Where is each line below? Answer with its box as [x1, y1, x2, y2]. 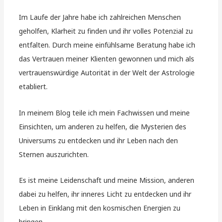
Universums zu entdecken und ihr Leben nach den [19, 135, 178, 145]
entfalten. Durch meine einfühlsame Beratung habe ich [19, 40, 196, 50]
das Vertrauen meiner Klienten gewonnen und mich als [19, 54, 195, 64]
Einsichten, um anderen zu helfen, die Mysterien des [19, 121, 187, 131]
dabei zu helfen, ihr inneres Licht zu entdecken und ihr [19, 189, 192, 199]
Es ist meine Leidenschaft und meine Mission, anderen [19, 175, 195, 185]
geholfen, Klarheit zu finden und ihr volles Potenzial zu [19, 26, 193, 36]
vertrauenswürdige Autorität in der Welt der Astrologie [19, 68, 195, 78]
